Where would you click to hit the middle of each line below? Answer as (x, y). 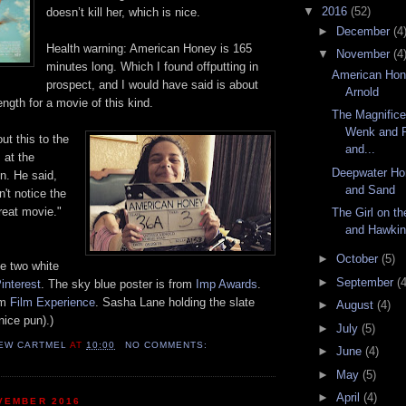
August (356, 305)
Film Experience (53, 303)
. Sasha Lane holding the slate (175, 303)
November (364, 54)
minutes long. (83, 67)
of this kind (121, 103)
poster (136, 285)
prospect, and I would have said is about (152, 85)
